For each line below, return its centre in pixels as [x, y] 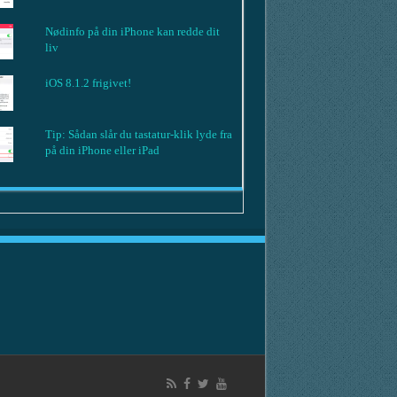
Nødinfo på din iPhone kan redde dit [133, 31]
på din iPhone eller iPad [103, 150]
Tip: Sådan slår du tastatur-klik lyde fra [139, 134]
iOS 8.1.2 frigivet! [89, 82]
